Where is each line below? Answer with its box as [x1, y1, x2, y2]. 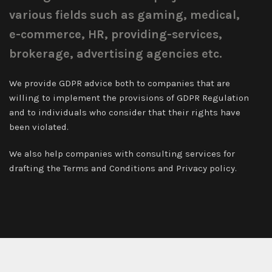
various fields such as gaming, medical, [9, 8, 240, 22]
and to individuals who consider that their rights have [9, 107, 240, 118]
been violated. [9, 121, 69, 132]
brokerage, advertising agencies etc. [9, 47, 222, 61]
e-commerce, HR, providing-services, [9, 27, 222, 41]
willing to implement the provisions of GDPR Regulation [9, 92, 249, 103]
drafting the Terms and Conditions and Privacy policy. [9, 163, 237, 174]
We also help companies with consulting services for [9, 148, 235, 159]
